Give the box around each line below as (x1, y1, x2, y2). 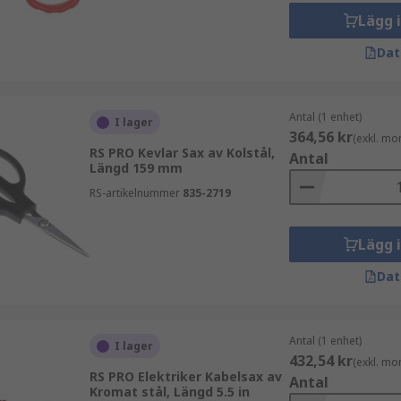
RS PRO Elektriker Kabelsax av (89, 368, 282, 385)
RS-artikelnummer (89, 185, 180, 200)
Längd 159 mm (89, 159, 183, 176)
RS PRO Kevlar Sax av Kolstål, (89, 144, 275, 161)
